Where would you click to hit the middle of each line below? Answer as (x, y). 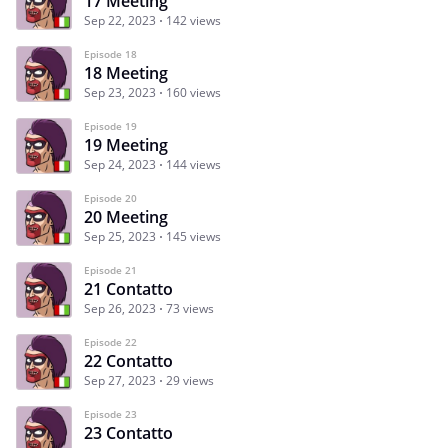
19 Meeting (126, 144)
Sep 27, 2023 (120, 380)
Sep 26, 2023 (120, 308)
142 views (193, 20)
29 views (190, 380)
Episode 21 (110, 269)
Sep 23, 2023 (120, 92)
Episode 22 (110, 341)
